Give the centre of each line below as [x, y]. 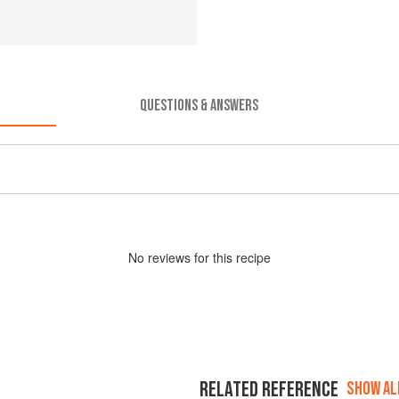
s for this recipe [228, 257]
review [166, 257]
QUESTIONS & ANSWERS [199, 105]
